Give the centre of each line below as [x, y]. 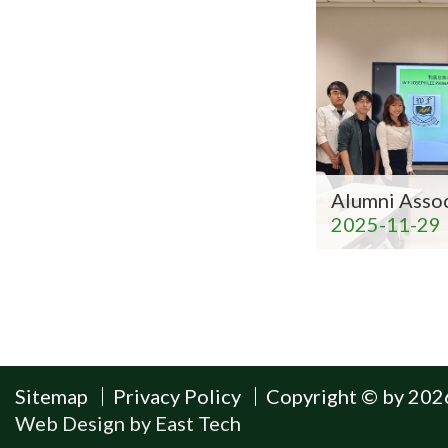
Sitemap [51, 396]
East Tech [198, 423]
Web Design [70, 423]
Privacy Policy [177, 396]
